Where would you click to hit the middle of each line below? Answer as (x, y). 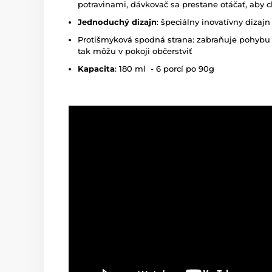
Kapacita (96, 69)
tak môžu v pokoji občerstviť (135, 51)
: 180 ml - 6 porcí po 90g (166, 69)
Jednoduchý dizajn (117, 22)
